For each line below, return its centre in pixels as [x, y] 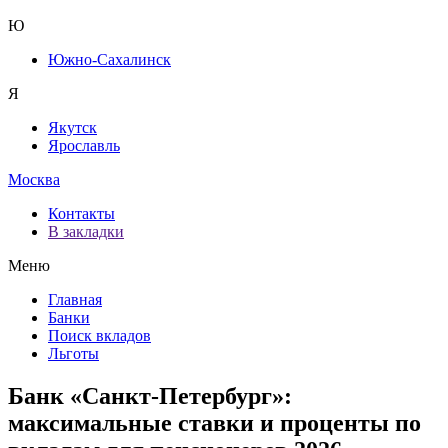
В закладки [86, 231]
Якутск [72, 127]
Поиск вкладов [99, 335]
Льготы [73, 353]
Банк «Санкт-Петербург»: [150, 395]
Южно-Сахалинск [109, 59]
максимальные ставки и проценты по [214, 422]
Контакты [81, 213]
